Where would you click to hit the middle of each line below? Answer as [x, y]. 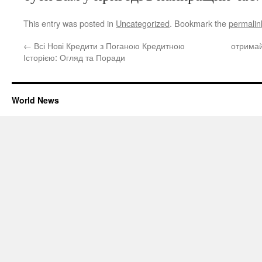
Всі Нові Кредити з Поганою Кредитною [108, 45]
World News [35, 100]
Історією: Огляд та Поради [74, 57]
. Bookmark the [199, 23]
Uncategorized [143, 23]
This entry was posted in [70, 23]
